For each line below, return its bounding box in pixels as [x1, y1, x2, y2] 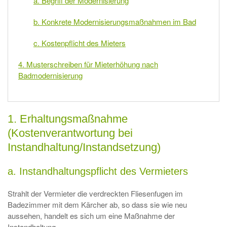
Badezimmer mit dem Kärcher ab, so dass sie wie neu [8, 199, 187, 210]
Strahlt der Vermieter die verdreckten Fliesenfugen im [8, 188, 183, 199]
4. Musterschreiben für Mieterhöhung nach [18, 59, 158, 69]
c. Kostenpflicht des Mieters [33, 37, 126, 48]
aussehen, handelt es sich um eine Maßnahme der [8, 210, 175, 221]
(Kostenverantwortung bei [8, 127, 133, 139]
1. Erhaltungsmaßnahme [8, 112, 128, 125]
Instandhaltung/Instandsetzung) [8, 141, 161, 154]
